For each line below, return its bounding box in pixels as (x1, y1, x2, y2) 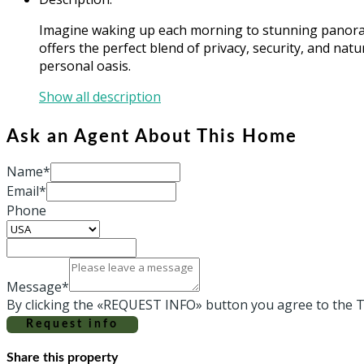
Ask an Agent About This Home (6, 127, 297, 145)
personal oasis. (39, 56, 131, 75)
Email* (6, 181, 46, 200)
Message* (6, 277, 69, 296)
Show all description (39, 87, 161, 106)
